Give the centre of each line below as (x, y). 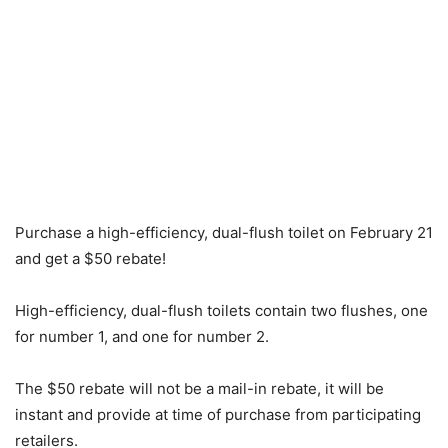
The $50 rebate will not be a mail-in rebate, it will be (199, 388)
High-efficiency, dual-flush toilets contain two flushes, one (221, 310)
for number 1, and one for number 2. (142, 336)
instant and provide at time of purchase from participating (218, 414)
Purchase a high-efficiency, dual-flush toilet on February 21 (224, 232)
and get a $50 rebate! (90, 258)
